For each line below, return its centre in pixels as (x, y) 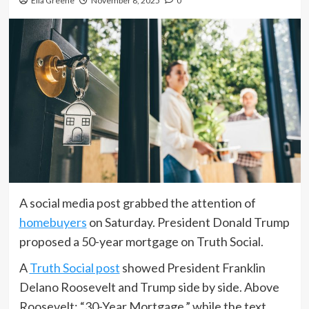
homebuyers (53, 222)
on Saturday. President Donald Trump (188, 222)
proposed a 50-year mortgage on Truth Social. (141, 241)
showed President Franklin (192, 267)
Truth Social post (74, 267)
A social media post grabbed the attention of (137, 202)
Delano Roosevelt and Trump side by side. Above (149, 287)
